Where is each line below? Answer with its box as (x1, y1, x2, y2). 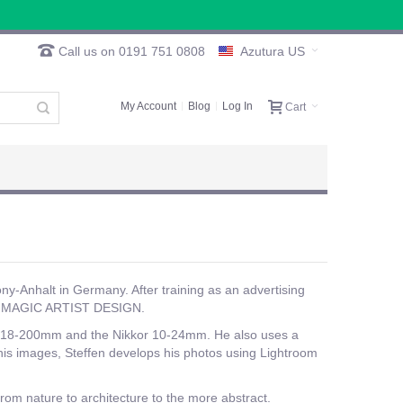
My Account (121, 100, 176, 112)
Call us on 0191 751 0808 (55, 44, 205, 58)
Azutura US (240, 44, 305, 59)
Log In (222, 100, 253, 112)
